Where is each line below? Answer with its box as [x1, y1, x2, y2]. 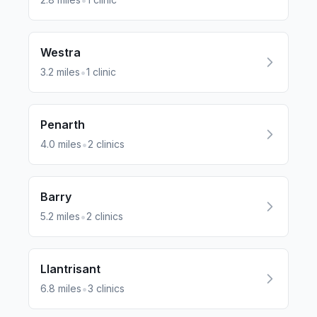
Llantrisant [40, 262, 100, 276]
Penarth [40, 117, 85, 132]
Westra [40, 45, 81, 59]
